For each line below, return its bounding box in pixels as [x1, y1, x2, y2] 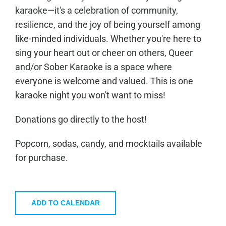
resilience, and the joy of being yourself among [15, 19, 200, 30]
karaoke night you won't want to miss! [15, 90, 165, 100]
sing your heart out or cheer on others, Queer [15, 47, 193, 58]
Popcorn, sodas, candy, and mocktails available [15, 138, 202, 149]
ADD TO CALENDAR [31, 199, 100, 207]
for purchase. [15, 152, 70, 163]
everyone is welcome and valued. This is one [15, 76, 193, 86]
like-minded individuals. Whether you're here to [15, 33, 201, 44]
